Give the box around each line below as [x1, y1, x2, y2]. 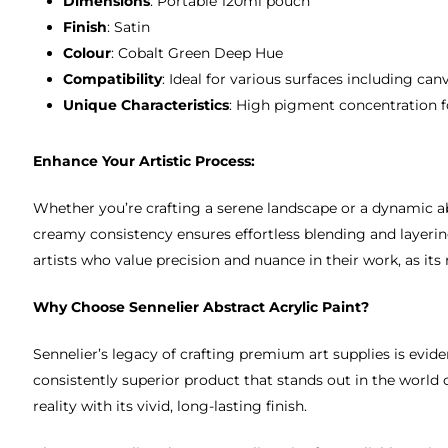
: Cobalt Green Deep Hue [111, 43, 284, 62]
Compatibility [63, 69, 163, 88]
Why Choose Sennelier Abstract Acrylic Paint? [33, 297, 370, 316]
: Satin [107, 17, 151, 36]
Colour [63, 43, 112, 62]
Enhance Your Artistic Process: [33, 151, 256, 170]
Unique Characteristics [63, 95, 230, 114]
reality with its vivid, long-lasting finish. [33, 396, 308, 415]
